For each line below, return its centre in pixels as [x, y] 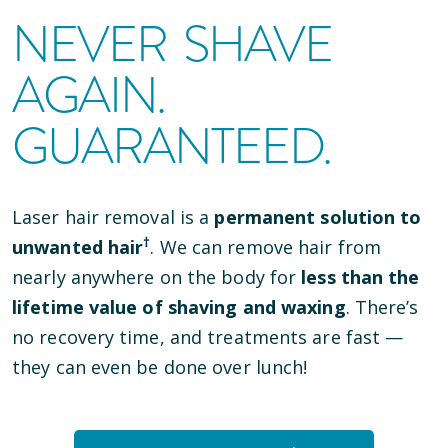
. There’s [382, 307]
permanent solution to [318, 217]
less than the [360, 277]
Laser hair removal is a [111, 217]
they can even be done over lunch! [160, 367]
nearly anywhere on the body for [154, 277]
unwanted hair [78, 247]
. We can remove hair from [265, 247]
